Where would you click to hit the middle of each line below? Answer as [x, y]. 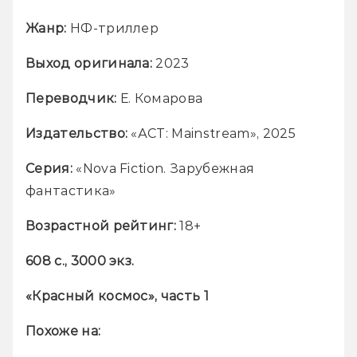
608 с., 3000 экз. [80, 261]
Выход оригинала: [89, 63]
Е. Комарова [160, 98]
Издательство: [77, 133]
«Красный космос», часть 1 [117, 296]
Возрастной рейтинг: [103, 226]
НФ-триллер [113, 28]
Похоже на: [63, 331]
